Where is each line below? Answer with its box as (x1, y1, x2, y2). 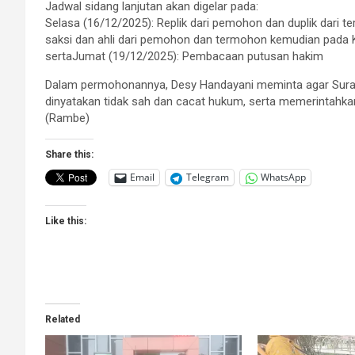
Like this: (45, 215, 86, 227)
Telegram (186, 170, 229, 185)
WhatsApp (261, 170, 306, 185)
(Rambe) (45, 110, 90, 125)
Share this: (45, 148, 94, 160)
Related (45, 313, 80, 325)
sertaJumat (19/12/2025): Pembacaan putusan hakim (45, 48, 323, 63)
